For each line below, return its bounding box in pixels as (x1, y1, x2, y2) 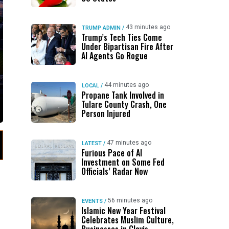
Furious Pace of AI (81, 147, 142, 159)
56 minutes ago (107, 197, 152, 204)
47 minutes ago (106, 139, 151, 146)
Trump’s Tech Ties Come (81, 31, 162, 43)
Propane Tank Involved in (81, 89, 164, 101)
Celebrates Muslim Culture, (81, 214, 174, 226)
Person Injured (81, 107, 130, 120)
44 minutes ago (104, 81, 149, 88)
